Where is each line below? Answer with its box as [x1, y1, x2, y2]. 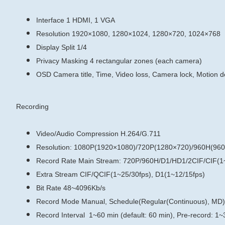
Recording [16, 102, 49, 110]
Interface [36, 16, 64, 24]
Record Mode [36, 197, 79, 205]
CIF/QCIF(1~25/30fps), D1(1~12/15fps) [80, 170, 205, 178]
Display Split [36, 43, 75, 51]
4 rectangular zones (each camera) [90, 57, 202, 65]
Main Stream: [78, 157, 121, 165]
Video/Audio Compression [36, 130, 119, 138]
